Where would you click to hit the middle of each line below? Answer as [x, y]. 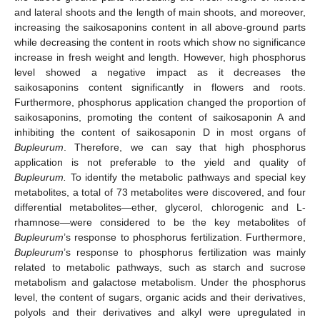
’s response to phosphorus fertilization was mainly [185, 252]
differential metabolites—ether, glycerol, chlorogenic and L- [160, 207]
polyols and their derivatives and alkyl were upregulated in [160, 312]
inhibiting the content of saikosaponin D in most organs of [160, 132]
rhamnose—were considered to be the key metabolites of [160, 222]
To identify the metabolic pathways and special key [186, 177]
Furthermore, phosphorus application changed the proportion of [160, 102]
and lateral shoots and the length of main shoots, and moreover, [160, 12]
